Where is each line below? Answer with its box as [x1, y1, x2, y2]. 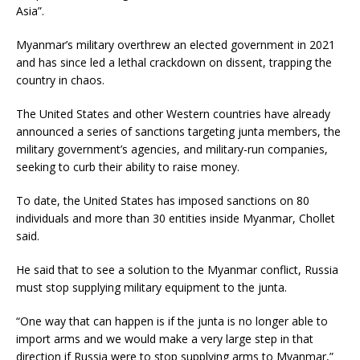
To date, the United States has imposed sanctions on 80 [16, 192, 309, 208]
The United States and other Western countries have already [16, 105, 330, 121]
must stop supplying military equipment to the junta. [16, 279, 287, 295]
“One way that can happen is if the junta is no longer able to [16, 313, 328, 329]
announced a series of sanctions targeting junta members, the [16, 123, 341, 139]
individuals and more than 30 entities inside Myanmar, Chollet [16, 210, 335, 226]
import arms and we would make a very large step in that [16, 330, 313, 346]
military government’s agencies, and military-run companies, [16, 141, 328, 157]
